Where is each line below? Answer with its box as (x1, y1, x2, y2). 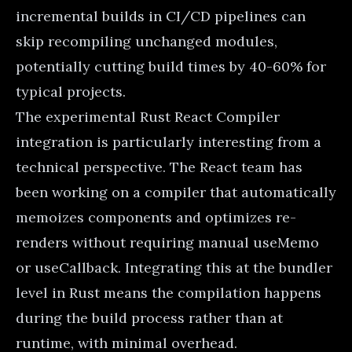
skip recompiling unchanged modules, (16, 31, 277, 50)
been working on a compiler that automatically (16, 182, 336, 201)
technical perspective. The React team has (16, 157, 302, 176)
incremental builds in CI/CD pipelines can (16, 6, 306, 25)
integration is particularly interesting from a (16, 132, 321, 151)
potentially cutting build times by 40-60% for (16, 57, 326, 75)
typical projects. (16, 82, 126, 101)
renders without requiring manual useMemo (16, 233, 319, 251)
